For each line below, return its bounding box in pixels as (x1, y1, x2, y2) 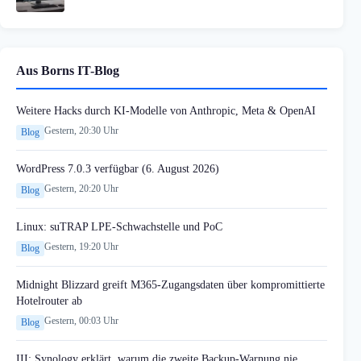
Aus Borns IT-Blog (16, 63, 119, 77)
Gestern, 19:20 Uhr (44, 240, 118, 252)
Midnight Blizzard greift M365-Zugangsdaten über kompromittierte (16, 277, 325, 291)
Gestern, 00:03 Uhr (44, 314, 118, 326)
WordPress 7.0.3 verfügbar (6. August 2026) (16, 161, 219, 175)
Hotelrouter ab (16, 293, 82, 307)
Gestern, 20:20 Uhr (44, 182, 118, 194)
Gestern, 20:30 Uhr (44, 124, 118, 136)
